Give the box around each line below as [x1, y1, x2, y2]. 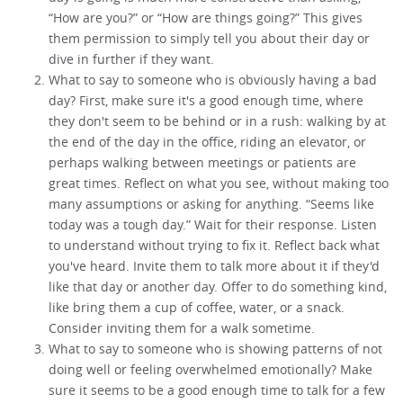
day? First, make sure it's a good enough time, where [49, 91, 364, 109]
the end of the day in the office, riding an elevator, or [49, 132, 367, 150]
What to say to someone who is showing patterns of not [49, 339, 383, 357]
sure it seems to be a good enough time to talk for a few [49, 381, 386, 399]
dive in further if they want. [49, 49, 215, 67]
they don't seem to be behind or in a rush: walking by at [49, 112, 387, 130]
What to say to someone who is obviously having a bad [49, 70, 378, 88]
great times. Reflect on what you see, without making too [49, 174, 390, 192]
